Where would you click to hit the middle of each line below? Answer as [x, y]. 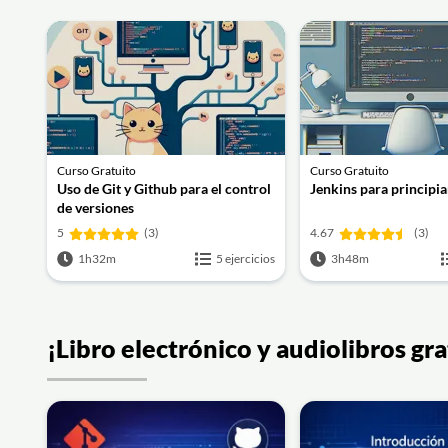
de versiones [95, 207]
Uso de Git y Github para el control [164, 188]
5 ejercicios [245, 258]
